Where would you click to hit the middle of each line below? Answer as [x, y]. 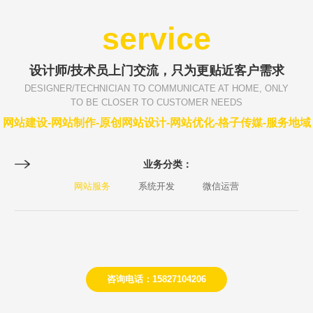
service [156, 39]
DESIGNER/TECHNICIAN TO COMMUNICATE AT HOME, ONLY [156, 89]
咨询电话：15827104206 [156, 279]
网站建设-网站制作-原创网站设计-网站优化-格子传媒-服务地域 [156, 123]
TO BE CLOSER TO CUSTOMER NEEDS [156, 103]
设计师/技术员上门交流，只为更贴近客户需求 [156, 71]
